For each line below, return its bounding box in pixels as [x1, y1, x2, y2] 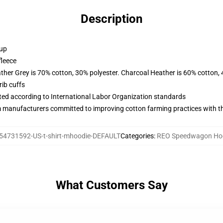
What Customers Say [55, 178, 168, 192]
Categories [120, 132, 154, 140]
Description [81, 12, 142, 26]
